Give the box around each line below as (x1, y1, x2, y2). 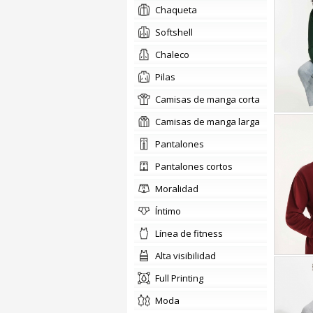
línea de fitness (159, 227, 223, 240)
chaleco (161, 48, 189, 61)
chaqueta (161, 3, 197, 16)
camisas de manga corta (161, 93, 260, 105)
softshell (161, 26, 193, 38)
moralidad (163, 182, 198, 195)
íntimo (157, 205, 181, 217)
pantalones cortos (161, 160, 233, 173)
